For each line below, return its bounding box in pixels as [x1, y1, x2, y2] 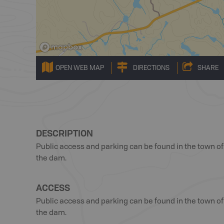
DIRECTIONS [133, 64, 169, 71]
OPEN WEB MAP [55, 64, 104, 71]
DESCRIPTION [36, 127, 93, 139]
